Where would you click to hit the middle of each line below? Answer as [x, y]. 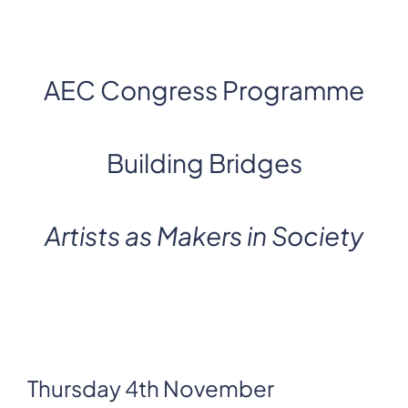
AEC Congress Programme [204, 90]
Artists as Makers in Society [204, 235]
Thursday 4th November [151, 388]
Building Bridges [204, 163]
